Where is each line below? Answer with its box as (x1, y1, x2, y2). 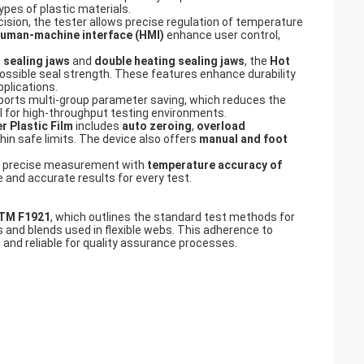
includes (73, 119, 122, 132)
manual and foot (199, 132, 288, 145)
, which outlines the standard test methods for (50, 210, 295, 223)
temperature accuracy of (147, 158, 282, 171)
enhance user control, (164, 28, 280, 41)
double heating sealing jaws (94, 54, 245, 67)
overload (197, 119, 245, 132)
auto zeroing (122, 119, 192, 132)
